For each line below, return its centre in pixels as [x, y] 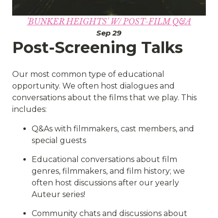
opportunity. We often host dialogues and [93, 86]
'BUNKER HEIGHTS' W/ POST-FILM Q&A [109, 21]
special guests [59, 140]
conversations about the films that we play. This [104, 97]
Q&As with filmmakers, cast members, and [113, 128]
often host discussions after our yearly [105, 182]
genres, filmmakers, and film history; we [108, 171]
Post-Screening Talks [98, 47]
